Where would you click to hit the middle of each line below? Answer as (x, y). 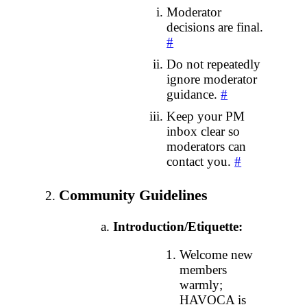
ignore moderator (212, 79)
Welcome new (217, 255)
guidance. (194, 94)
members (204, 270)
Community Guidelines (134, 195)
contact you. (201, 161)
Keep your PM (206, 116)
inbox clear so (204, 131)
